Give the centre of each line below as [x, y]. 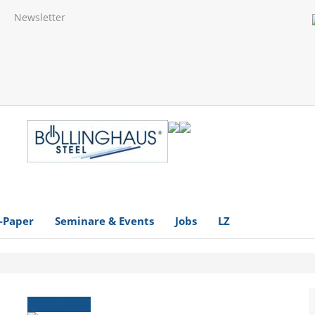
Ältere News [59, 304]
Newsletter [40, 17]
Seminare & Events [104, 220]
